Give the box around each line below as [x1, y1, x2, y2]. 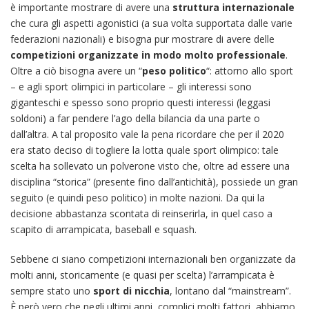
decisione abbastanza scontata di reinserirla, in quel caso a [10, 206, 272, 220]
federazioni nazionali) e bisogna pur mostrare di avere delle [10, 32, 275, 46]
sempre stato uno [10, 283, 93, 297]
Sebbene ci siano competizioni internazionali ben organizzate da [10, 252, 296, 266]
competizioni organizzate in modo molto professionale [10, 48, 286, 61]
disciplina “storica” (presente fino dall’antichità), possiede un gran [10, 175, 298, 188]
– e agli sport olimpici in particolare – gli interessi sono [10, 79, 252, 93]
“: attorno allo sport [206, 63, 293, 77]
